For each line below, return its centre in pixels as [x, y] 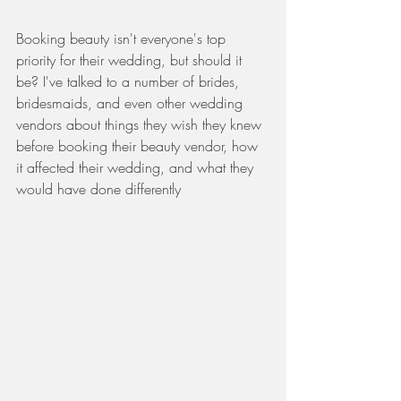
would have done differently [101, 189]
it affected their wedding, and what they [137, 168]
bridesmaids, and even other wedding [132, 103]
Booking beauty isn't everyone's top [123, 39]
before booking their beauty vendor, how [139, 146]
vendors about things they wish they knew [141, 125]
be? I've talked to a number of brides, [130, 82]
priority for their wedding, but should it [131, 60]
